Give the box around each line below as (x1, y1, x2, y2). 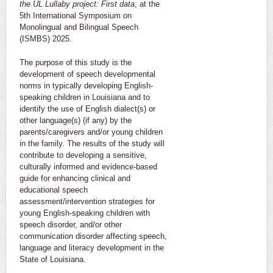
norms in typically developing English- (19, 80, 153, 90)
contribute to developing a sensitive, (19, 150, 147, 160)
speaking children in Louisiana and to (19, 92, 150, 102)
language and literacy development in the (19, 243, 164, 252)
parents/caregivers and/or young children (19, 127, 163, 136)
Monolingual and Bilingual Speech (19, 22, 138, 32)
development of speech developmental (19, 69, 155, 79)
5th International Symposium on (19, 10, 132, 20)
